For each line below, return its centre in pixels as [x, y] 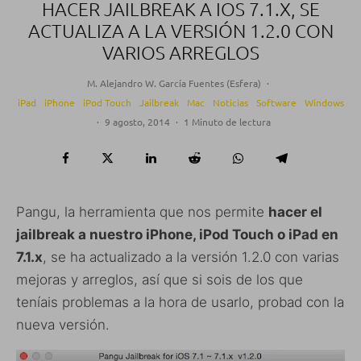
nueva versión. [63, 324]
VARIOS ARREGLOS [180, 52]
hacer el [295, 212]
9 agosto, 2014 [137, 121]
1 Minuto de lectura [227, 121]
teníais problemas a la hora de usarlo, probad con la [180, 302]
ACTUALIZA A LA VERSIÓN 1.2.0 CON [180, 30]
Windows [324, 102]
